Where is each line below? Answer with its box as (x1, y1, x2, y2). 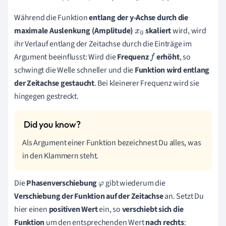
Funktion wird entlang (134, 64, 210, 76)
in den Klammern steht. (22, 150, 99, 161)
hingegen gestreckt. (14, 90, 79, 102)
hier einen (14, 203, 47, 215)
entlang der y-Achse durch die (89, 12, 188, 23)
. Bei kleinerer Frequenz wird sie (94, 77, 199, 89)
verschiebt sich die (122, 203, 184, 215)
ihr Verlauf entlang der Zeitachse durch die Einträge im (14, 38, 192, 49)
